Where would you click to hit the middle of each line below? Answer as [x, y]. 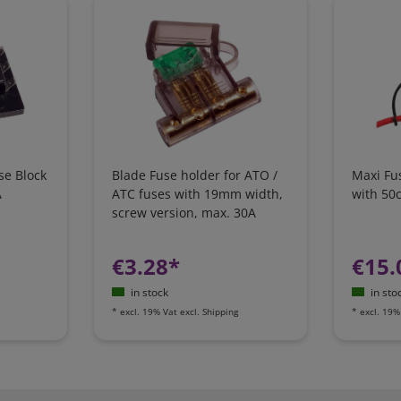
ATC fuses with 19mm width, [197, 193]
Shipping [220, 311]
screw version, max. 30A [183, 212]
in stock [149, 292]
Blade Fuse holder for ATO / [194, 175]
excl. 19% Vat [148, 311]
